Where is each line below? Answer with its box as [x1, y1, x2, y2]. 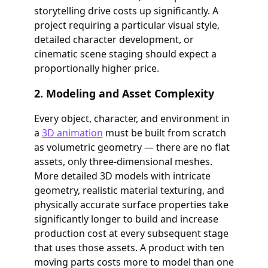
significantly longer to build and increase [33, 212, 218, 226]
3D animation [41, 126, 103, 139]
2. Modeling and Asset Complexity [33, 86, 214, 100]
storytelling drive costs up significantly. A [33, 4, 218, 17]
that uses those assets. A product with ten [33, 241, 224, 254]
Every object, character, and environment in [33, 112, 230, 125]
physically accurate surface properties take [33, 198, 229, 211]
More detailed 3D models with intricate [33, 169, 211, 182]
